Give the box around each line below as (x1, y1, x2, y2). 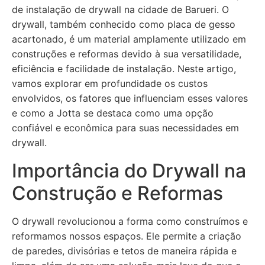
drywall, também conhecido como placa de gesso (12, 18, 235, 30)
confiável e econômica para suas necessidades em (12, 122, 239, 134)
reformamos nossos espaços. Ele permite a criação (12, 230, 241, 242)
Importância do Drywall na (12, 159, 246, 182)
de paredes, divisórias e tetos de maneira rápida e (12, 245, 237, 257)
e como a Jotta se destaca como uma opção (12, 107, 214, 119)
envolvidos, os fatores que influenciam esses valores (12, 92, 248, 104)
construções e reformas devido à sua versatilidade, (12, 48, 241, 60)
